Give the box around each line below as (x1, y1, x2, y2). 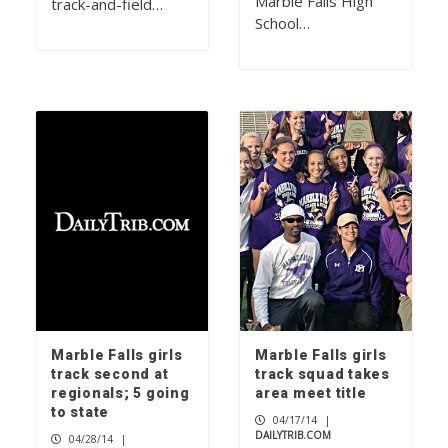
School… (255, 13, 310, 34)
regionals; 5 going (51, 385, 190, 402)
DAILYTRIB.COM (255, 428, 331, 443)
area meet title (255, 385, 367, 402)
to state (51, 404, 109, 421)
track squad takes (255, 366, 390, 383)
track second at (51, 366, 169, 383)
